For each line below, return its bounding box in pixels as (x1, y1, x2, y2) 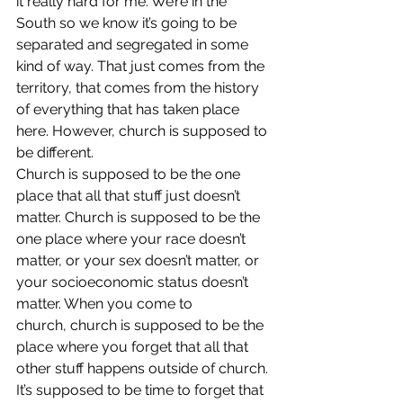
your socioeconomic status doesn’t (16, 273, 252, 291)
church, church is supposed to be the (16, 317, 267, 334)
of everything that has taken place (16, 101, 243, 118)
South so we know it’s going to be (16, 14, 240, 31)
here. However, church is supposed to (16, 122, 271, 139)
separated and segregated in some (16, 36, 252, 53)
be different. (16, 144, 94, 161)
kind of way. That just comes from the (16, 58, 268, 75)
